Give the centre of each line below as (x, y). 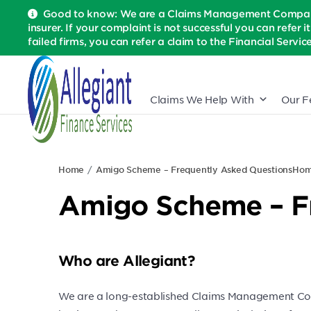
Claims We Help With (202, 99)
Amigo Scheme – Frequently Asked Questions (194, 169)
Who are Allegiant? (127, 260)
